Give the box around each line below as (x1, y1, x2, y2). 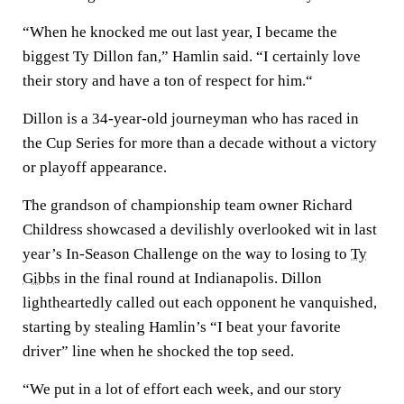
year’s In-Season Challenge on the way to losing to (23, 245, 351, 262)
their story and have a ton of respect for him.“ (23, 72, 313, 89)
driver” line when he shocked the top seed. (23, 343, 294, 360)
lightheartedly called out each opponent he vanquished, (23, 294, 377, 311)
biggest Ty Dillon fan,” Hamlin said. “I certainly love (23, 48, 361, 65)
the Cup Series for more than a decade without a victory (23, 134, 377, 151)
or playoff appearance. (23, 159, 167, 176)
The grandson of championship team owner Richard (23, 197, 353, 214)
